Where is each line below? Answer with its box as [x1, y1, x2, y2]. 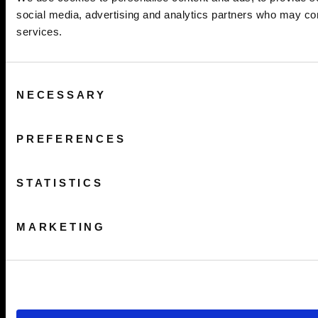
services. [16, 26, 62, 38]
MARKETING [16, 221, 106, 233]
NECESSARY [16, 89, 106, 101]
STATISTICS [16, 177, 104, 189]
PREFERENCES [16, 133, 126, 145]
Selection [5, 92, 48, 104]
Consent [5, 75, 45, 87]
